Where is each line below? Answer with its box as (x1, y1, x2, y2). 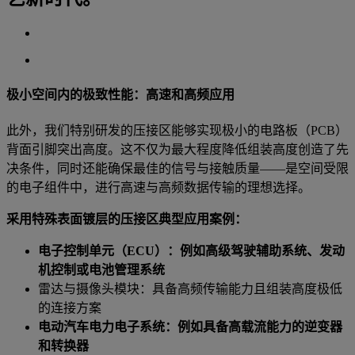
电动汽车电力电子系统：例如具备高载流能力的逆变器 (38, 320, 342, 334)
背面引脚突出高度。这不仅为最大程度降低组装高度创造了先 (6, 143, 349, 157)
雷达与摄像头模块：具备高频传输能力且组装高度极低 (38, 282, 342, 296)
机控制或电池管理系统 (38, 263, 165, 277)
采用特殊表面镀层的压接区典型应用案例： (6, 212, 247, 227)
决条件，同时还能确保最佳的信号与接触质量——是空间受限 (6, 162, 349, 176)
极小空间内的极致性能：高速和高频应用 (6, 87, 235, 101)
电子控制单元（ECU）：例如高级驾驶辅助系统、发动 (38, 244, 345, 258)
